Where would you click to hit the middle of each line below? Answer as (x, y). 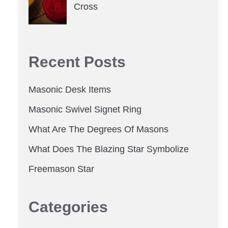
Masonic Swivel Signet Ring (85, 109)
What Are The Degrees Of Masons (98, 129)
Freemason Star (61, 169)
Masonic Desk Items (70, 89)
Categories (68, 207)
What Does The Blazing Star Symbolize (109, 149)
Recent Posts (77, 62)
